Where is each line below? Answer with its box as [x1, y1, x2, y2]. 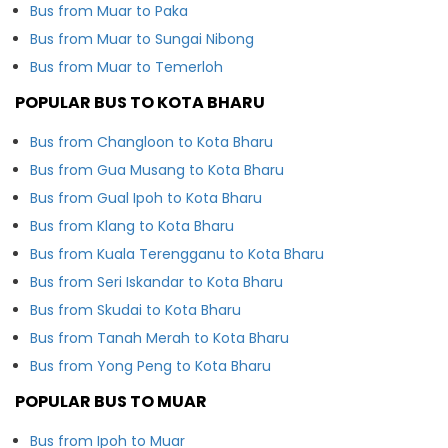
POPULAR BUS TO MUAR [15, 389, 207, 413]
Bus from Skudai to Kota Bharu [30, 299, 241, 320]
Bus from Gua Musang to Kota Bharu [30, 159, 284, 180]
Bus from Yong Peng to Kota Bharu [30, 355, 271, 376]
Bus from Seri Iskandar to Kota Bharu [30, 271, 283, 292]
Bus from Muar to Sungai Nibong [30, 28, 254, 49]
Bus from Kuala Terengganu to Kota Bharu [30, 243, 324, 264]
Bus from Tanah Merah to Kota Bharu [30, 327, 289, 348]
